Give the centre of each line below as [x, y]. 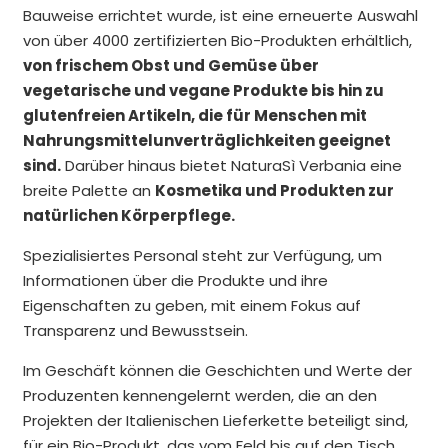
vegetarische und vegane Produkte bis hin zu [203, 90]
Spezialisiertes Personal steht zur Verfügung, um [202, 255]
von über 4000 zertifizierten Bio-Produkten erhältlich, [217, 40]
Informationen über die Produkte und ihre [175, 280]
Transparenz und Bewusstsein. [135, 330]
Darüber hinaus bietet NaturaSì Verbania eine [231, 165]
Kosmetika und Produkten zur [274, 190]
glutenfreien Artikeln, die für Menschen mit [194, 115]
